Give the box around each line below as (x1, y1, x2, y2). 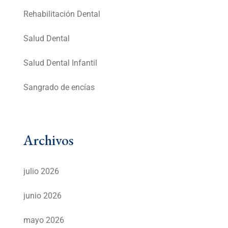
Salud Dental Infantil (23, 58, 97, 68)
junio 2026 (23, 191, 62, 201)
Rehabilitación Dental (23, 9, 100, 19)
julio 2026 (23, 166, 59, 177)
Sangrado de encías (23, 82, 95, 93)
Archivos (23, 131, 74, 150)
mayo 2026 (23, 215, 64, 225)
